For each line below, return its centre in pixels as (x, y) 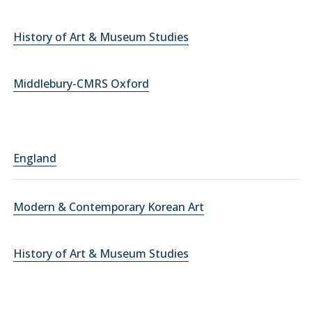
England (35, 158)
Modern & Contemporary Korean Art (109, 207)
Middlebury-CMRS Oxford (81, 84)
